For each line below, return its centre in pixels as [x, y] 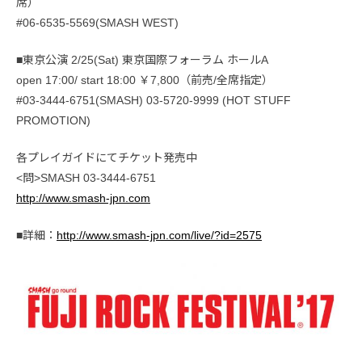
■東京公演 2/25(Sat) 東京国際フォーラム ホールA [142, 60]
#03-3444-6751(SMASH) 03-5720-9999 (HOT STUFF [154, 101]
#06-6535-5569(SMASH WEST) [97, 23]
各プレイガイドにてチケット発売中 [107, 158]
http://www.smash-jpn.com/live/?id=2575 [159, 236]
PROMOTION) [53, 121]
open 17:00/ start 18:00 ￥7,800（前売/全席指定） [145, 80]
